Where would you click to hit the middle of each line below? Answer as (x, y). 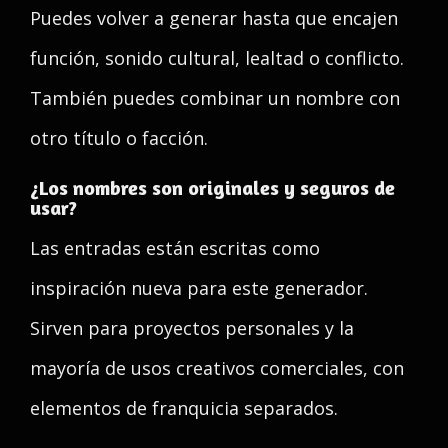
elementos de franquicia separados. (184, 408)
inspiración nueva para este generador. (199, 288)
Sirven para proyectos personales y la (192, 328)
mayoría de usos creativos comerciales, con (217, 368)
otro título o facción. (119, 138)
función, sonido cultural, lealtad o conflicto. (217, 58)
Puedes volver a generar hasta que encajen (214, 18)
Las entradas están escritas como (175, 248)
